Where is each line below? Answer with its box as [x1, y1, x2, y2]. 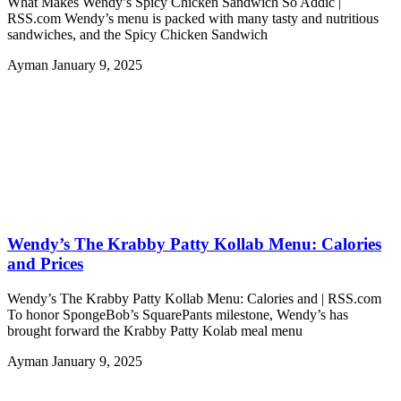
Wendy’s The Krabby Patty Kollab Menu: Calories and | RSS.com [7, 290, 381, 306]
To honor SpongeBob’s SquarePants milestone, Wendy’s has [7, 306, 348, 322]
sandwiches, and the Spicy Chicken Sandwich [7, 27, 268, 43]
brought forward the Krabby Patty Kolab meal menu [7, 322, 303, 338]
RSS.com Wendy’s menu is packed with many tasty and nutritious [7, 11, 379, 27]
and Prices [7, 253, 83, 273]
